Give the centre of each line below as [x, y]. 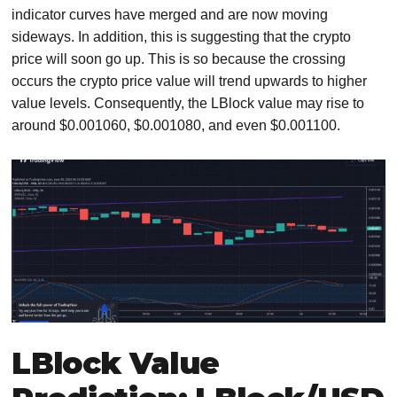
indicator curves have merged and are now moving [170, 15]
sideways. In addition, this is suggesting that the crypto [182, 37]
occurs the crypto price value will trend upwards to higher [190, 82]
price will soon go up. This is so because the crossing [179, 59]
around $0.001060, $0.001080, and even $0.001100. [176, 126]
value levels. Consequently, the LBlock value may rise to [188, 104]
